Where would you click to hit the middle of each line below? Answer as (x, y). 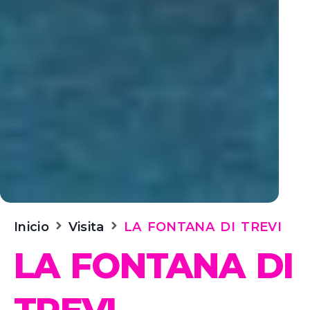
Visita (86, 227)
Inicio (31, 227)
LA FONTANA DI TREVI (202, 227)
